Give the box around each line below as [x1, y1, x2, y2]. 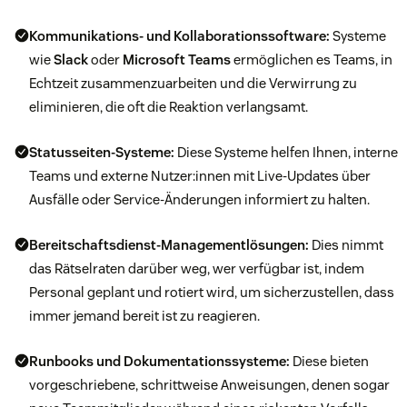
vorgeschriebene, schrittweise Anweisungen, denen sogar [29, 376, 390, 394]
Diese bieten [290, 352, 369, 371]
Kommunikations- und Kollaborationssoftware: [29, 27, 330, 45]
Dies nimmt [309, 236, 383, 254]
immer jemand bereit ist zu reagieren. [29, 307, 260, 325]
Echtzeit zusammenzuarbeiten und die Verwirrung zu [29, 74, 357, 93]
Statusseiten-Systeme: [29, 144, 174, 162]
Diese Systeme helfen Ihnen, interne [174, 144, 398, 162]
